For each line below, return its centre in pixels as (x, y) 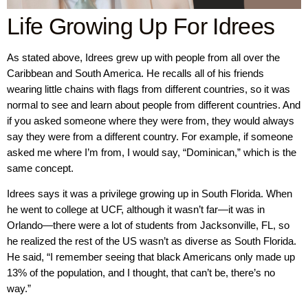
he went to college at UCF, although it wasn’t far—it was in (136, 210)
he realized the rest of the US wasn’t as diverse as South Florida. (152, 241)
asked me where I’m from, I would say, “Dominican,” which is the (152, 152)
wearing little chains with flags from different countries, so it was (148, 89)
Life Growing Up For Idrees (141, 26)
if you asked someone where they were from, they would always (151, 120)
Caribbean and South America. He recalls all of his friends (135, 73)
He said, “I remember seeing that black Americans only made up (151, 257)
